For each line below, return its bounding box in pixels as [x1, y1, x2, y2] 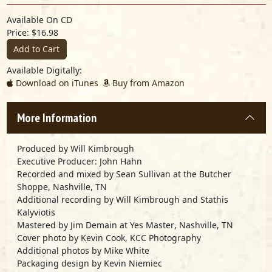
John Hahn [100, 155, 142, 167]
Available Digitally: [6, 64, 82, 76]
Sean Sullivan [116, 168, 171, 180]
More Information [17, 109, 97, 126]
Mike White [104, 244, 149, 256]
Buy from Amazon [110, 76, 185, 89]
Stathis [200, 193, 228, 205]
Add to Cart [13, 43, 59, 55]
